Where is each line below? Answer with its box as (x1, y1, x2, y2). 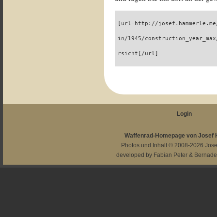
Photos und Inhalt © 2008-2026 (121, 142, 205, 149)
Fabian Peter (154, 152, 188, 158)
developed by (116, 152, 154, 158)
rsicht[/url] (118, 50, 159, 57)
